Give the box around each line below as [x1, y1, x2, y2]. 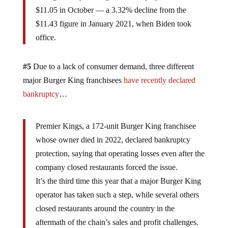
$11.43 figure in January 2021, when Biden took [35, 19, 191, 28]
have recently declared [123, 75, 195, 84]
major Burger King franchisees [22, 75, 124, 84]
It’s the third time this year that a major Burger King [35, 176, 201, 185]
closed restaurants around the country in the [35, 204, 175, 213]
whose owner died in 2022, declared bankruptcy [35, 135, 190, 144]
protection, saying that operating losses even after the [35, 149, 205, 158]
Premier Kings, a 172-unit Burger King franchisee [35, 121, 196, 130]
